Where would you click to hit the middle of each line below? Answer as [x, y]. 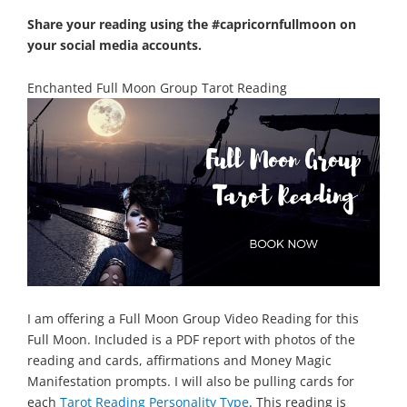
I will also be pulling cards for [264, 381]
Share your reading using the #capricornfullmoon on [192, 25]
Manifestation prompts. [101, 381]
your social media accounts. [114, 45]
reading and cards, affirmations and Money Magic [179, 360]
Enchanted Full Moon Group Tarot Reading [157, 88]
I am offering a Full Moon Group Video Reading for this [193, 318]
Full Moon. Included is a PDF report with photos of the [191, 339]
